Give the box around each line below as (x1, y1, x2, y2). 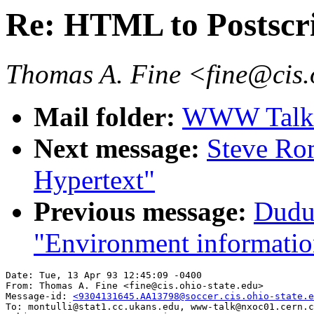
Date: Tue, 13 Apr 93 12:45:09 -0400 (6, 270, 202, 281)
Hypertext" (34, 165, 155, 196)
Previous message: (34, 196, 254, 227)
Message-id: (6, 291, 73, 302)
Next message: (34, 133, 207, 164)
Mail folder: (34, 102, 182, 132)
